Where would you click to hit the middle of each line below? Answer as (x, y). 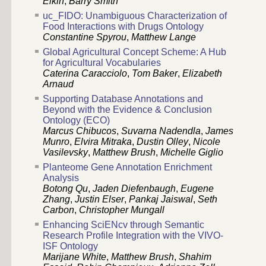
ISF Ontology (70, 246)
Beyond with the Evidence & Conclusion (127, 110)
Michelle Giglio (192, 153)
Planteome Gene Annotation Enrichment (127, 167)
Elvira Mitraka (103, 142)
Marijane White (75, 257)
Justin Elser (99, 199)
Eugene (197, 189)
